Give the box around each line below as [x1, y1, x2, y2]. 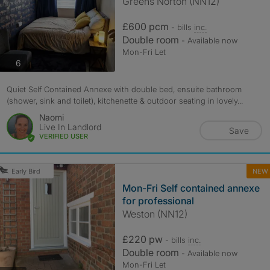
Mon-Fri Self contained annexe [122, 182, 260, 194]
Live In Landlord [39, 122, 101, 132]
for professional [122, 195, 194, 207]
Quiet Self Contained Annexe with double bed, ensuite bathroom [6, 84, 242, 94]
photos [20, 57, 47, 67]
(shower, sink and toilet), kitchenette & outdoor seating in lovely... [6, 96, 243, 105]
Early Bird [11, 167, 40, 175]
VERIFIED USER [39, 132, 88, 140]
